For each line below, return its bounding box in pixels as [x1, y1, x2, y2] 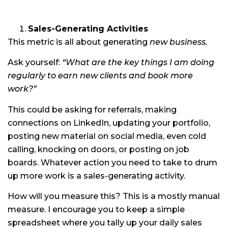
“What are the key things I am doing [62, 58, 214, 68]
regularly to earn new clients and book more [8, 71, 193, 81]
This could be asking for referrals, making [8, 104, 177, 115]
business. [169, 37, 208, 47]
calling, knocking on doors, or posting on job [8, 144, 189, 154]
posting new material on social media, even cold [8, 131, 206, 141]
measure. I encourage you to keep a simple [8, 205, 185, 214]
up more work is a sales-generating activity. [8, 170, 185, 181]
